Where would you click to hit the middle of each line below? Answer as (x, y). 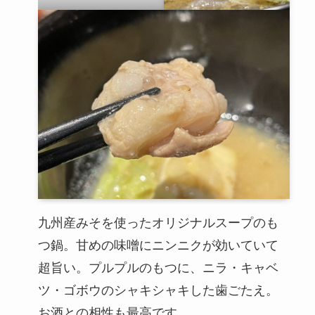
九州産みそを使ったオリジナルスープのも (158, 223)
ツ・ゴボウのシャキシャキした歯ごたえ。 (158, 290)
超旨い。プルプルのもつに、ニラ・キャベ (158, 268)
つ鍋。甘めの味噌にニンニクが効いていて (158, 245)
